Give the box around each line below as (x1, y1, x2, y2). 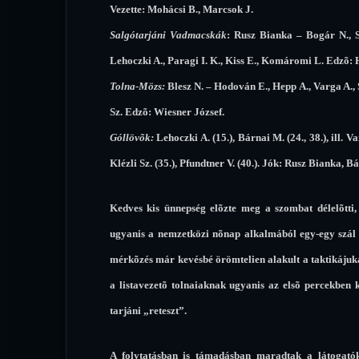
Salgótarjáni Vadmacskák (109, 28, 227, 41)
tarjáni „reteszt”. (109, 304, 187, 317)
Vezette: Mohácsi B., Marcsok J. (109, 2, 253, 15)
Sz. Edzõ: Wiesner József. (109, 105, 224, 118)
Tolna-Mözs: (109, 79, 165, 92)
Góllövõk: (109, 131, 154, 143)
